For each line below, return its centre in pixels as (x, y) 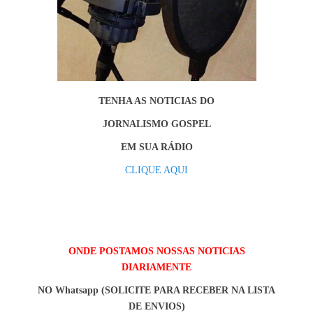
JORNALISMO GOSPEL (156, 124)
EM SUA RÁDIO (156, 147)
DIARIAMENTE (156, 267)
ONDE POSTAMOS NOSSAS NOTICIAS (156, 251)
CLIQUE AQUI (156, 170)
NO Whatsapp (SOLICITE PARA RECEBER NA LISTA (156, 290)
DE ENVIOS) (156, 306)
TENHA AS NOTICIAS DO (156, 101)
